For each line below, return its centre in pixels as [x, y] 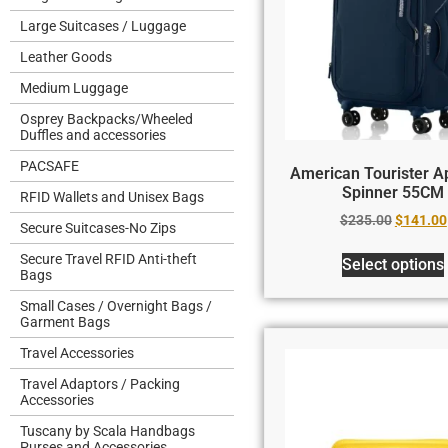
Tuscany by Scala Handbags [107, 431]
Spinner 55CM [393, 192]
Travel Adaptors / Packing [100, 384]
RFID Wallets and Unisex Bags [112, 197]
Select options [393, 264]
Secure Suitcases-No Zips [98, 228]
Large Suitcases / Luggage [103, 26]
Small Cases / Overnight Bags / [116, 306]
